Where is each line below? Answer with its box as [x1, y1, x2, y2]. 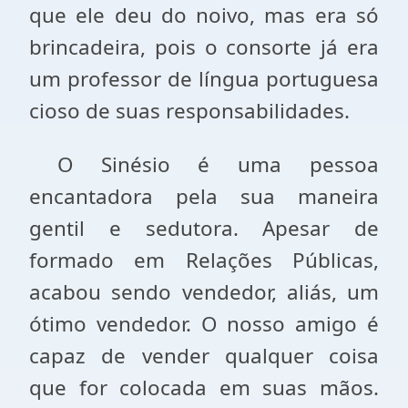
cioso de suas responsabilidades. [29, 97, 350, 125]
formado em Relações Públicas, [29, 246, 379, 274]
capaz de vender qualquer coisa [29, 342, 379, 370]
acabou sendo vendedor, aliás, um [29, 278, 379, 306]
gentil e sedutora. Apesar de [29, 214, 379, 242]
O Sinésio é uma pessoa [29, 150, 379, 178]
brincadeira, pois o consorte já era [29, 33, 379, 61]
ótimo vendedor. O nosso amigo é [29, 310, 379, 338]
